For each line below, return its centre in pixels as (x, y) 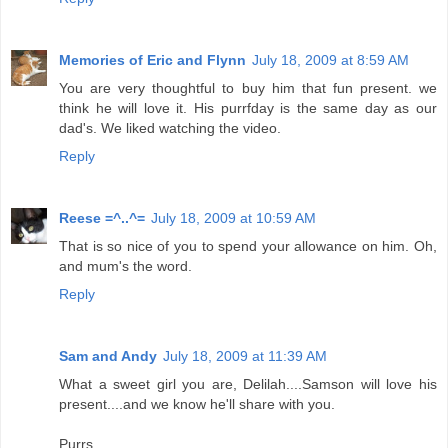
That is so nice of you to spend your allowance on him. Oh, (248, 246)
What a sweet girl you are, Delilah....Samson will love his (248, 384)
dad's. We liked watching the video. (170, 128)
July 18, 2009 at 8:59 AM (330, 60)
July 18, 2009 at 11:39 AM (245, 356)
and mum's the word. (125, 266)
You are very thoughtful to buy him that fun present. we (248, 88)
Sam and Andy (108, 356)
